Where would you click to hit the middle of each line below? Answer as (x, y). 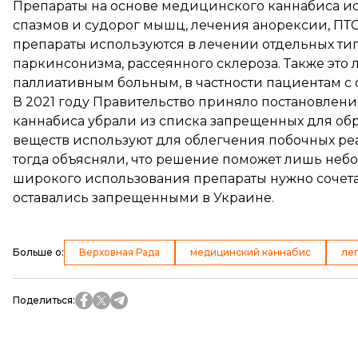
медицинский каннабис (251, 252)
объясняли (89, 159)
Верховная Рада (119, 252)
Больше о (37, 252)
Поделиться (43, 300)
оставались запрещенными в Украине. (143, 197)
